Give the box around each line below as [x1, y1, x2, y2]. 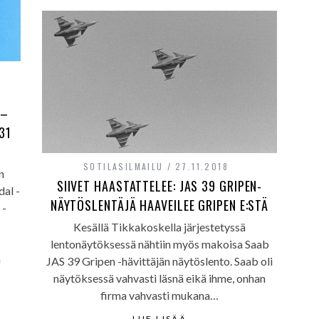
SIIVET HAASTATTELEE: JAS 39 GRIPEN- [56, 177, 263, 195]
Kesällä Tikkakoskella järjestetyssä [73, 220, 246, 234]
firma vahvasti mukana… [100, 288, 219, 302]
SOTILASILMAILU [83, 160, 164, 172]
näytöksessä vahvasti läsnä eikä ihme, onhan [53, 271, 266, 285]
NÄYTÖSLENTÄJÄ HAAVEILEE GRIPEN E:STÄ [50, 196, 269, 214]
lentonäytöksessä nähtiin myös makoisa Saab [50, 237, 269, 251]
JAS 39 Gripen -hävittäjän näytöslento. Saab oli [46, 254, 273, 268]
